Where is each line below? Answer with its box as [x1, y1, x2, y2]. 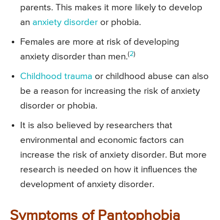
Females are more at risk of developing [20, 37, 179, 47]
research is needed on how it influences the [20, 165, 197, 174]
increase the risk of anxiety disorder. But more [20, 150, 207, 160]
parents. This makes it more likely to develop [20, 2, 202, 12]
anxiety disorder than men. [20, 52, 128, 61]
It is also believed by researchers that [20, 120, 172, 130]
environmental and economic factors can [20, 135, 184, 145]
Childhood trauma [20, 71, 92, 81]
